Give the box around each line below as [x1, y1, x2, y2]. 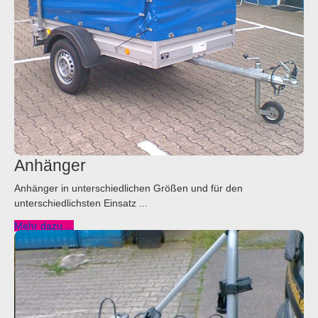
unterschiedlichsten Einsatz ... [14, 197, 148, 209]
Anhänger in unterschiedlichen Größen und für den [14, 182, 243, 194]
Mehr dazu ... [14, 219, 74, 231]
